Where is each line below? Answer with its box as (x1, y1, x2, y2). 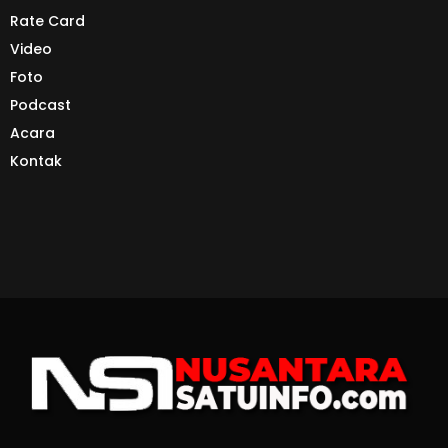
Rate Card (10, 11, 85, 32)
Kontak (10, 151, 62, 172)
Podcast (10, 95, 71, 116)
